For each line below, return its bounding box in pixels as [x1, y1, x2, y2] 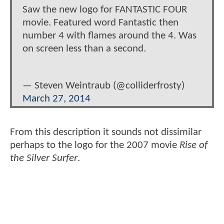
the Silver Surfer [10, 152, 77, 163]
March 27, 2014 [22, 93, 90, 104]
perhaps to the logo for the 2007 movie [10, 139, 179, 150]
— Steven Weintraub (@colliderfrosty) [22, 80, 184, 91]
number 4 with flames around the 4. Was [22, 30, 196, 41]
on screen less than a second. [22, 43, 146, 54]
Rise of [179, 139, 207, 150]
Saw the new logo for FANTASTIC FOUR [22, 4, 187, 15]
